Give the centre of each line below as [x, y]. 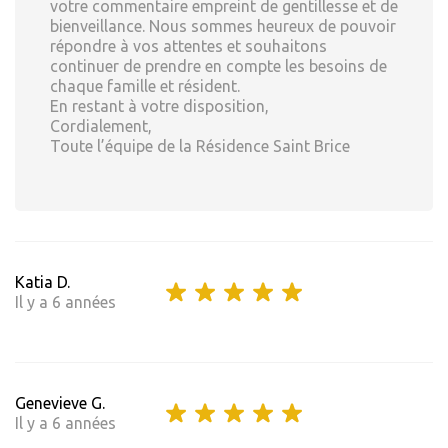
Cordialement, [101, 126]
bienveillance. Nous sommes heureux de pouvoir [223, 26]
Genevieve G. [60, 403]
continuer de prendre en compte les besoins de [218, 66]
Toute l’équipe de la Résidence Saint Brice [200, 146]
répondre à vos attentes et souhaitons [188, 46]
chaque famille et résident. [145, 86]
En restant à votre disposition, [159, 106]
